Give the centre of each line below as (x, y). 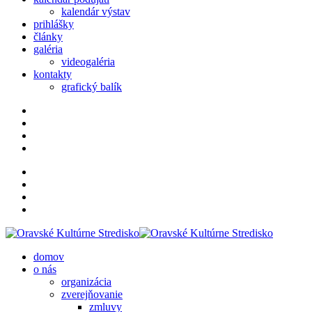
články (48, 37)
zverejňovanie (92, 294)
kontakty (53, 74)
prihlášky (54, 24)
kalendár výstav (96, 11)
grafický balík (92, 87)
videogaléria (88, 62)
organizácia (86, 282)
